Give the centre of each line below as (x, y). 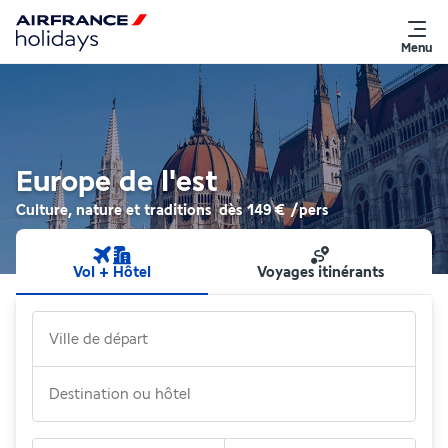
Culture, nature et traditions (113, 210)
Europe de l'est (117, 182)
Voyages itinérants (320, 272)
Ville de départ (98, 339)
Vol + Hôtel (112, 272)
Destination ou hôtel (120, 394)
